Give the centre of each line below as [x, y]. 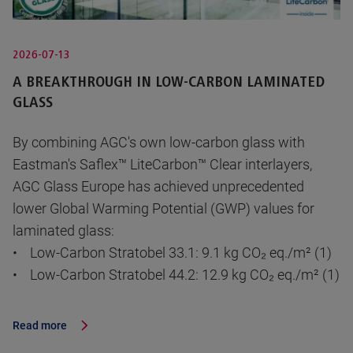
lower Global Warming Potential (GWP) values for [163, 209]
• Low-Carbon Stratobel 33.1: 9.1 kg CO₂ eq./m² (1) [172, 253]
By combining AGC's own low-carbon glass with [159, 143]
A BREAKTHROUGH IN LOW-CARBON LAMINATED [169, 82]
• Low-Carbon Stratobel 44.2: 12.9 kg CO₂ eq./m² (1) [176, 275]
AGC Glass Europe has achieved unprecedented [158, 187]
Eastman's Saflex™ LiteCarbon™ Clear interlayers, [162, 165]
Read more [40, 326]
